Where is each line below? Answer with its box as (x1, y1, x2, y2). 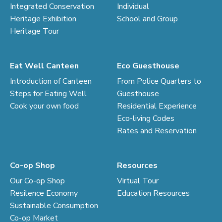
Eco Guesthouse (117, 60, 180, 71)
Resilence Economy (10, 187, 78, 199)
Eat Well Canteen (10, 60, 79, 71)
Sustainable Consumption (10, 200, 98, 211)
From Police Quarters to (117, 75, 202, 87)
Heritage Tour (10, 25, 59, 37)
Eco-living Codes (117, 112, 175, 124)
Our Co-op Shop (10, 175, 65, 186)
